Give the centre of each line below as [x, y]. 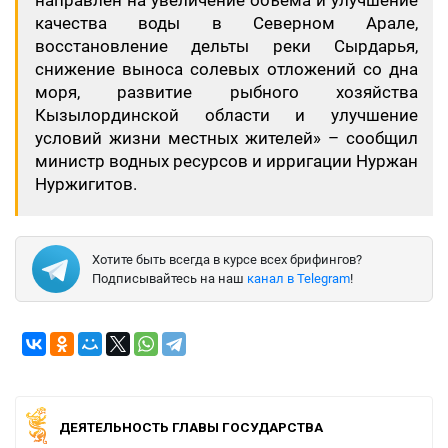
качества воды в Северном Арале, [226, 23]
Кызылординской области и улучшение [226, 115]
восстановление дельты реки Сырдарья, [226, 46]
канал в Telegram [298, 278]
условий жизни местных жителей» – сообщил [226, 138]
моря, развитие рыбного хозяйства [226, 92]
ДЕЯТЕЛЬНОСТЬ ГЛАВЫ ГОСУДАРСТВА [191, 426]
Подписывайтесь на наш [169, 278]
